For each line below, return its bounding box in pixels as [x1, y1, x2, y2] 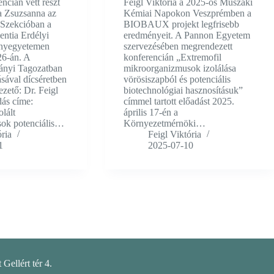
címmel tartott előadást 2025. [123, 96, 234, 107]
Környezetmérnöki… [123, 118, 206, 129]
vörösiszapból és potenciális [123, 74, 231, 85]
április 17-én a [123, 107, 178, 118]
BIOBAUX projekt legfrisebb [123, 19, 239, 30]
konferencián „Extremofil [123, 52, 221, 63]
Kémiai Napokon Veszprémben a [123, 8, 251, 19]
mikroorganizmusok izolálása [123, 63, 236, 74]
